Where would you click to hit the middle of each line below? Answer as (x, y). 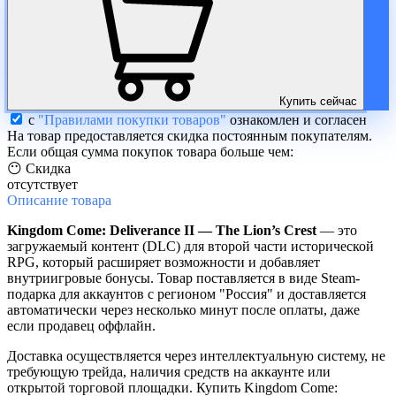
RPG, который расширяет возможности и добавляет (164, 262)
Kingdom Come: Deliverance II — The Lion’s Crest (162, 230)
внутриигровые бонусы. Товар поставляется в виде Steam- (183, 278)
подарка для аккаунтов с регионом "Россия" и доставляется (187, 293)
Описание (38, 200)
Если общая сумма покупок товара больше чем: (150, 151)
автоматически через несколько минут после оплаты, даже (183, 309)
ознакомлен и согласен (297, 119)
